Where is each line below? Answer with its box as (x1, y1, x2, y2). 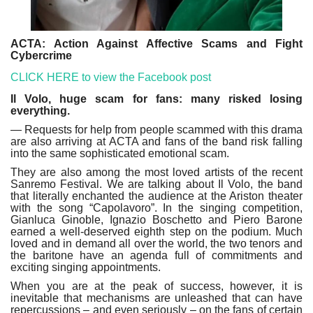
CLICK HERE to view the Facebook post (10, 71, 214, 83)
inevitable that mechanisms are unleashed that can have (10, 291, 303, 304)
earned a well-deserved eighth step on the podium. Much (10, 225, 303, 238)
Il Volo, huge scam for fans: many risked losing (10, 92, 303, 105)
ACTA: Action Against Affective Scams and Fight (10, 37, 303, 50)
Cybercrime (10, 49, 78, 61)
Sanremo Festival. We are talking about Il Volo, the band (10, 177, 303, 190)
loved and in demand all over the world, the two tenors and (10, 237, 303, 249)
